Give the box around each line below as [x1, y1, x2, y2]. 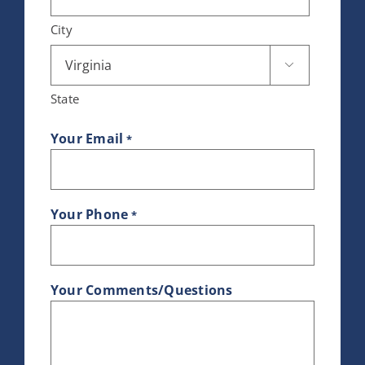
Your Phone [50, 205, 129, 224]
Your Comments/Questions [50, 281, 233, 300]
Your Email [50, 130, 124, 148]
